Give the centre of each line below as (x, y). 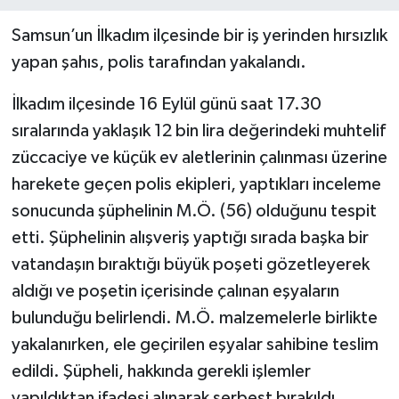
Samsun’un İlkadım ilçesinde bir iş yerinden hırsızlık (199, 35)
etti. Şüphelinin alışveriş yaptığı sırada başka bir (190, 237)
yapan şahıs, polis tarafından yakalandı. (159, 62)
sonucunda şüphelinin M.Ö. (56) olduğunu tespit (194, 211)
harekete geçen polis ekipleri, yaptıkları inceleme (196, 184)
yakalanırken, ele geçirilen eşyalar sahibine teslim (195, 344)
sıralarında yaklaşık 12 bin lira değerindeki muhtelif (198, 130)
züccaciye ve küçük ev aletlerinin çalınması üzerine (199, 157)
